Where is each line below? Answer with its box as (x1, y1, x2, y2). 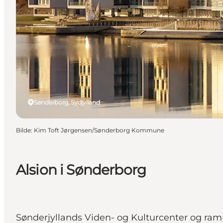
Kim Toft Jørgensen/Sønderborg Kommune (34, 126, 164, 134)
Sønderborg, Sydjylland (34, 98, 100, 106)
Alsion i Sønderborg (16, 161, 146, 178)
